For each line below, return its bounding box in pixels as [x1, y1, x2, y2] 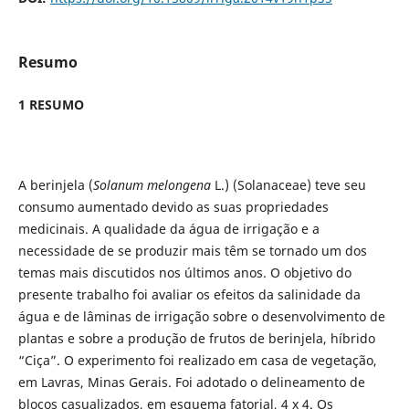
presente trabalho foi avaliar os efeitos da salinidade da [17, 286, 361, 304]
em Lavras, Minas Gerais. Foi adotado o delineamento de [17, 373, 365, 392]
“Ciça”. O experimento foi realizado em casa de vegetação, [17, 351, 377, 370]
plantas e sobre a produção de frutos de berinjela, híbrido [17, 330, 375, 348]
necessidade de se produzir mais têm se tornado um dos [17, 242, 367, 260]
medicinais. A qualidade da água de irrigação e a [17, 220, 320, 238]
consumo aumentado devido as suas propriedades [17, 198, 329, 216]
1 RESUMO [17, 95, 84, 113]
